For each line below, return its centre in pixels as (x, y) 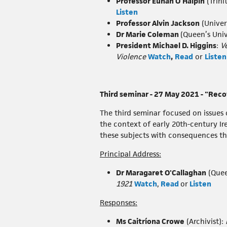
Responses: (119, 203)
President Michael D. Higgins (166, 46)
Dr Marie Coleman (148, 34)
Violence (131, 57)
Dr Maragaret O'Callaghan (161, 173)
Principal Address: (130, 154)
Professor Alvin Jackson (158, 23)
